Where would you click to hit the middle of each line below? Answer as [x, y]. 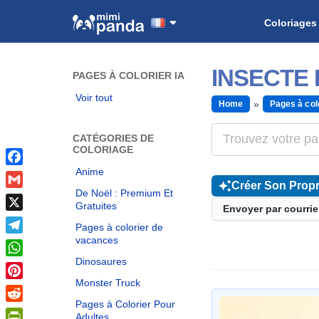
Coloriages [290, 23]
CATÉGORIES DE [113, 138]
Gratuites [96, 206]
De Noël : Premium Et [124, 193]
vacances [97, 240]
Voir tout [94, 98]
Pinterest [27, 288]
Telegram [28, 242]
